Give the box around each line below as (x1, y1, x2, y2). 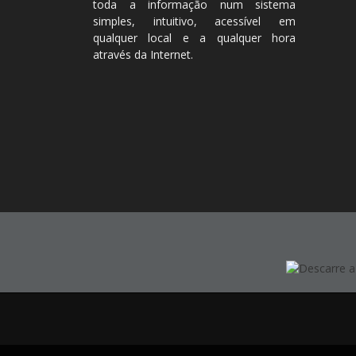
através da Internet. (93, 47, 193, 62)
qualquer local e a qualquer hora (93, 30, 296, 45)
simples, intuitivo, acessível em (93, 14, 296, 29)
